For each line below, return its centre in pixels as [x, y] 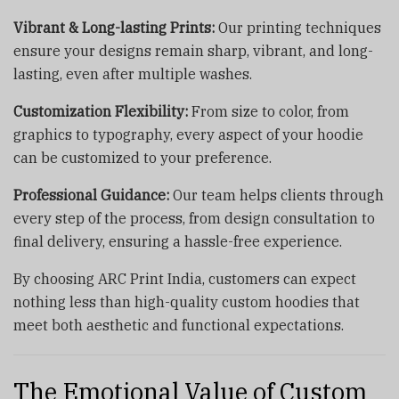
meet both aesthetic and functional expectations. [179, 326]
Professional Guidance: [91, 195]
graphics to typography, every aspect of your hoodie [188, 135]
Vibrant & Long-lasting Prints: [114, 28]
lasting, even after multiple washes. [133, 74]
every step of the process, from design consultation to [194, 219]
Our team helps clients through [277, 195]
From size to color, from [269, 112]
